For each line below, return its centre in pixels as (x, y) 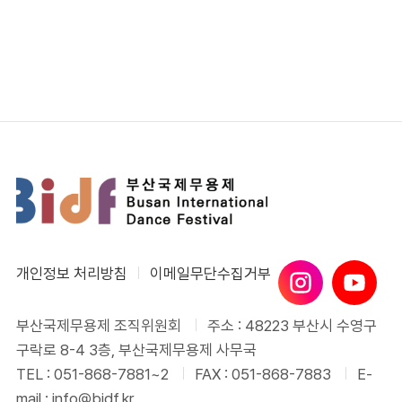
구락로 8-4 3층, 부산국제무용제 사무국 (136, 350)
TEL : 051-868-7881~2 (92, 374)
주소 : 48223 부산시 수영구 (292, 326)
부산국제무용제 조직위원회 (99, 326)
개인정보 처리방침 (72, 274)
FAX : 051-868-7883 (263, 374)
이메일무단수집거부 (210, 274)
